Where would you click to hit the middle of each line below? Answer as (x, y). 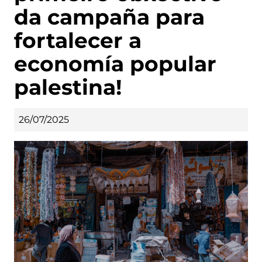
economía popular (115, 63)
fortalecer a (78, 40)
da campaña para (109, 17)
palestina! (68, 87)
